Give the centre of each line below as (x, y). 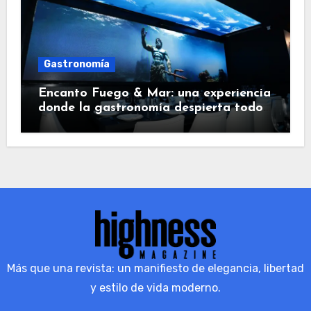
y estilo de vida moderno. (155, 287)
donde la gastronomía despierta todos (153, 108)
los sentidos (73, 122)
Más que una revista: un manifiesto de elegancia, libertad (155, 268)
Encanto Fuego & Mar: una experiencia (154, 93)
